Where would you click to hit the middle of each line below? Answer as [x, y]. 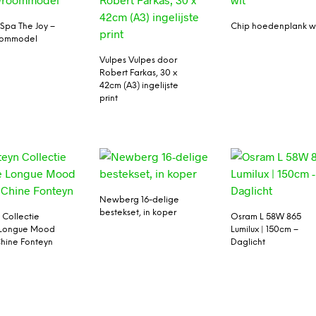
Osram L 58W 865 [266, 217]
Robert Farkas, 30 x [138, 73]
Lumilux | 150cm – [265, 229]
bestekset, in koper [138, 212]
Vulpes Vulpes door [138, 61]
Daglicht [248, 242]
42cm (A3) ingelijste [139, 86]
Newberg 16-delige [139, 200]
